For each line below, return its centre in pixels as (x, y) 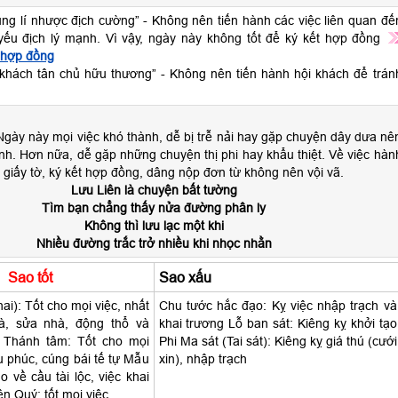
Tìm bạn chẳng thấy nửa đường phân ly (154, 208)
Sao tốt (30, 277)
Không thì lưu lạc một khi (154, 226)
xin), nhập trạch (203, 359)
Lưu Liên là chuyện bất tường (154, 190)
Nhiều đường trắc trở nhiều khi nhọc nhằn (154, 243)
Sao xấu (185, 277)
